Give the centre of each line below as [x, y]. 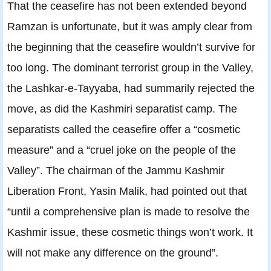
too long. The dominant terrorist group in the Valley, [130, 68]
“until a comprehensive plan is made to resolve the [129, 212]
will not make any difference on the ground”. [113, 253]
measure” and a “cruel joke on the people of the [122, 150]
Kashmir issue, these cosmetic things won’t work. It [130, 232]
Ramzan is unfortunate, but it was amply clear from [130, 27]
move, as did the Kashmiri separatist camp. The [122, 109]
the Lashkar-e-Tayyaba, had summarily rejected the [131, 88]
